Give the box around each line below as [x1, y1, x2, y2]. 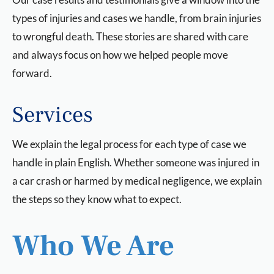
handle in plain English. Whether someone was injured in [12, 156, 259, 169]
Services [12, 101, 93, 129]
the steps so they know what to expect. [12, 193, 182, 206]
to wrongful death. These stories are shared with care [12, 30, 248, 43]
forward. [12, 67, 52, 80]
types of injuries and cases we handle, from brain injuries [12, 12, 261, 24]
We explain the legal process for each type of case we [12, 138, 246, 150]
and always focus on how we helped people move [12, 48, 228, 61]
